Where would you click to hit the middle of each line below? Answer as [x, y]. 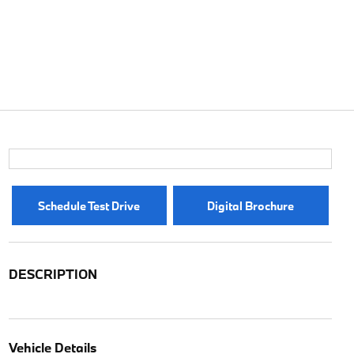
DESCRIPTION [53, 274]
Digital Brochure [251, 205]
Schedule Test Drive [89, 205]
